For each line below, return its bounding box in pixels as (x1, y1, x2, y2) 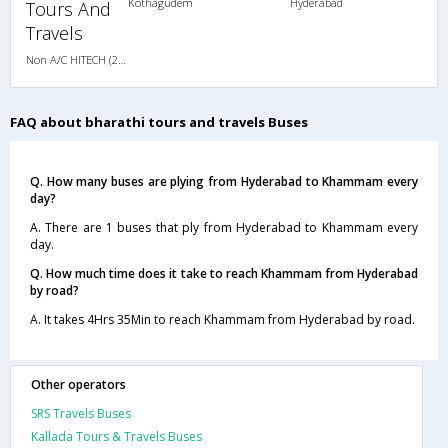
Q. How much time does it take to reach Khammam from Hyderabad (30, 264, 418, 282)
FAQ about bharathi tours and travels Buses (10, 112, 308, 131)
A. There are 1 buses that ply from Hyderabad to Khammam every (30, 218, 418, 236)
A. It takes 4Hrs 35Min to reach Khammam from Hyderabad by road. (30, 310, 415, 328)
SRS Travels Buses (31, 404, 131, 422)
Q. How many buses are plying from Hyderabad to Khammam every (30, 172, 418, 190)
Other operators (31, 375, 126, 393)
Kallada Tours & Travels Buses (31, 427, 202, 445)
